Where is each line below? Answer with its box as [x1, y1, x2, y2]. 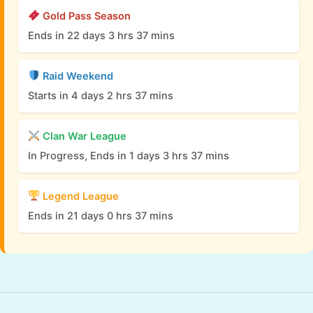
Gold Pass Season [39, 9, 131, 22]
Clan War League [39, 129, 126, 143]
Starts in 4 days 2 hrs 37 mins [28, 89, 173, 102]
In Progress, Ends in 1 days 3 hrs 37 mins [28, 149, 229, 162]
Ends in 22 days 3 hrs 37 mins [28, 29, 175, 42]
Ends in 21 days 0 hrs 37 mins [28, 209, 173, 222]
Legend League [39, 189, 119, 203]
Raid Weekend [39, 69, 113, 82]
